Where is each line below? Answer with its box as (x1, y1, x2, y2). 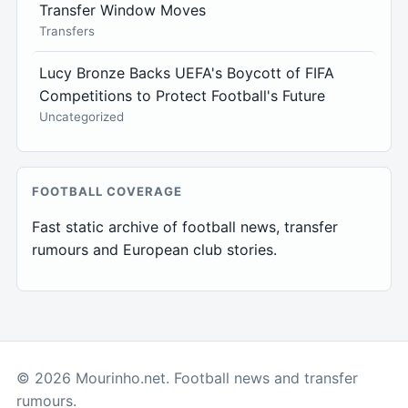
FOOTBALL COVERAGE (32, 183, 182, 199)
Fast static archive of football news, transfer (32, 217, 338, 236)
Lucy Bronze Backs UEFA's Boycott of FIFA (39, 63, 334, 82)
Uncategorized (39, 108, 124, 124)
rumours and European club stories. (32, 240, 277, 259)
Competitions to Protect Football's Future (39, 86, 325, 105)
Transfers (39, 23, 95, 38)
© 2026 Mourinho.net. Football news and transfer (16, 368, 358, 387)
